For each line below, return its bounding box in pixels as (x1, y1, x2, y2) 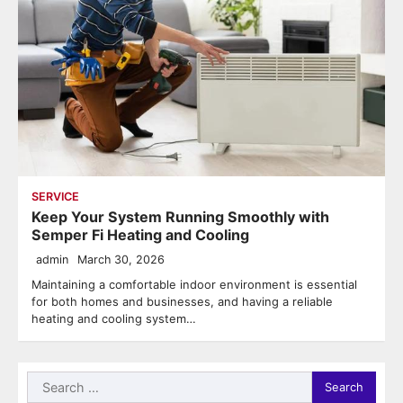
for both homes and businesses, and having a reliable (31, 293, 333, 309)
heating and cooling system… (31, 310, 196, 326)
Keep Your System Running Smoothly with (31, 207, 329, 226)
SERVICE (31, 189, 79, 203)
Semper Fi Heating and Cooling (31, 225, 249, 244)
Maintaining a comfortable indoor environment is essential (31, 276, 357, 291)
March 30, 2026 (77, 252, 165, 266)
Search (26, 372, 73, 390)
